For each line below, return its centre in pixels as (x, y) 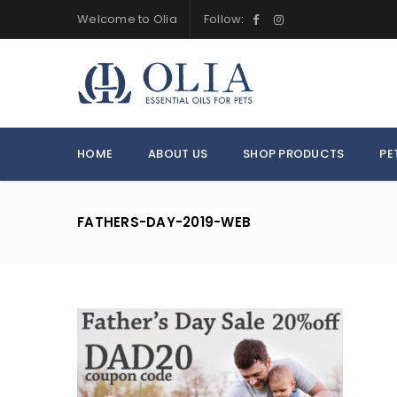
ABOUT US (178, 154)
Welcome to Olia (127, 19)
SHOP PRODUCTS (294, 154)
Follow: (224, 19)
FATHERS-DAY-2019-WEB (164, 222)
